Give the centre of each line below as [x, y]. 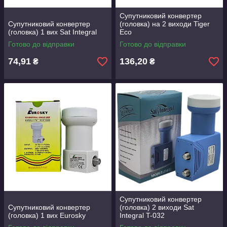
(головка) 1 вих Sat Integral [52, 32]
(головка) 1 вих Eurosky [47, 215]
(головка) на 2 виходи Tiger [165, 24]
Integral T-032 [142, 215]
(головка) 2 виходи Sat [157, 207]
